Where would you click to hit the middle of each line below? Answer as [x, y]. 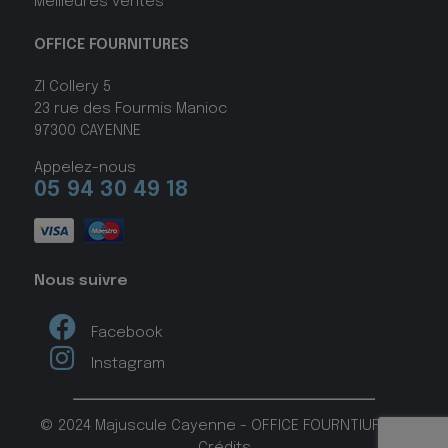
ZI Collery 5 [72, 86]
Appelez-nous [84, 167]
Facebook [126, 332]
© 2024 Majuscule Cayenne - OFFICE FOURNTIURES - [224, 426]
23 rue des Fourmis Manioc [130, 108]
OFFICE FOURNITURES [111, 44]
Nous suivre [80, 281]
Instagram [127, 363]
